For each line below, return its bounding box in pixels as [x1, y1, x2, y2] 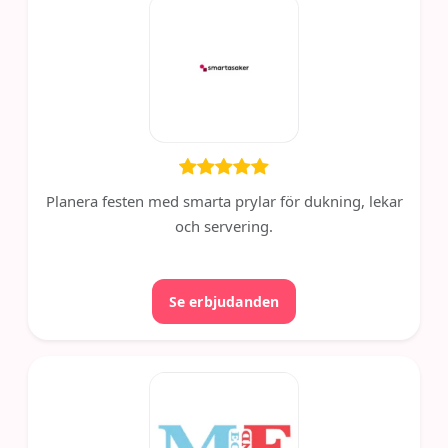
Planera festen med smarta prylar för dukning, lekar [45, 190, 403, 211]
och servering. [175, 215, 273, 236]
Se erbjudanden [168, 291, 280, 311]
